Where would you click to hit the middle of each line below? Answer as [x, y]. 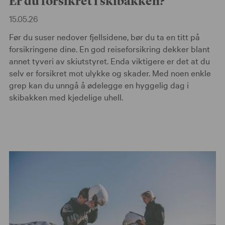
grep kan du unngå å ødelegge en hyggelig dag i [99, 84]
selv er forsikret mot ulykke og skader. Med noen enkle [110, 72]
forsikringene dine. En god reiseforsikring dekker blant [109, 48]
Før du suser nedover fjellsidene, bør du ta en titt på [104, 36]
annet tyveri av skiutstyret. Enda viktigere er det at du [109, 60]
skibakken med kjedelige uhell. [66, 96]
